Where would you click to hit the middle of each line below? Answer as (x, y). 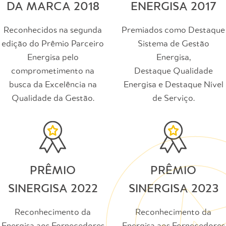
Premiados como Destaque (173, 30)
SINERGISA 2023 (173, 189)
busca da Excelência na (53, 85)
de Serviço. (173, 98)
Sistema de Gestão (173, 44)
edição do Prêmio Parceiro (53, 44)
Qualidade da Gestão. (53, 98)
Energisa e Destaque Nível (173, 85)
